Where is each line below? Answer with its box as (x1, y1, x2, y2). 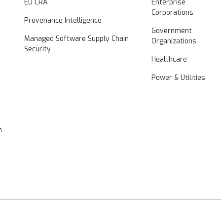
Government (151, 26, 192, 36)
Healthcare (151, 54, 187, 64)
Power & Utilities (151, 73, 205, 82)
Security (24, 44, 51, 54)
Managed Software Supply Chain (24, 34, 129, 43)
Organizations (151, 36, 196, 46)
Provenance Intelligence (24, 15, 102, 25)
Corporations (151, 7, 193, 17)
